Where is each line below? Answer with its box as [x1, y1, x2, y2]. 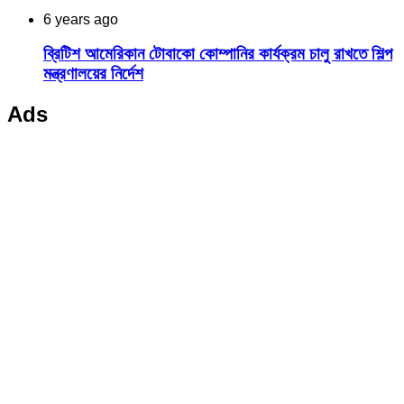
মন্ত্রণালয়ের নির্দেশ [43, 64, 143, 84]
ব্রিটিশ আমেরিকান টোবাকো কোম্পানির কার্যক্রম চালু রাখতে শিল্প [43, 44, 392, 64]
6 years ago [43, 11, 118, 27]
